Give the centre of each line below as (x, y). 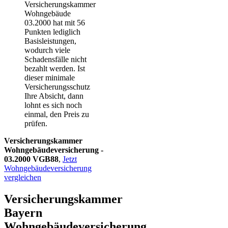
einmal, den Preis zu (57, 115)
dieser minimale (50, 78)
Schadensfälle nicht (55, 60)
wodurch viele (47, 50)
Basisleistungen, (50, 41)
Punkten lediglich (52, 32)
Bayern (23, 213)
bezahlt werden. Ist (55, 69)
